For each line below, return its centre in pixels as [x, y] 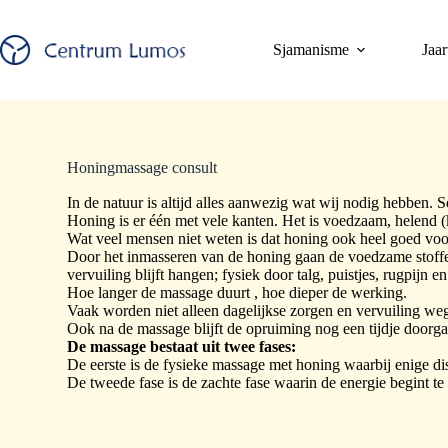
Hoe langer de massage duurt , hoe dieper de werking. [237, 292]
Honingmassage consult [142, 167]
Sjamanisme [310, 49]
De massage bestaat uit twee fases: [182, 346]
